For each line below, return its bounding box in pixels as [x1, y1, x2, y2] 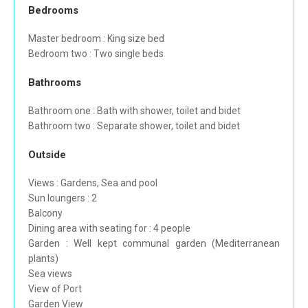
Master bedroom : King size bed [28, 33, 164, 45]
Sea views [28, 268, 72, 280]
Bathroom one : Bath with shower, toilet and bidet [28, 105, 241, 117]
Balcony [28, 208, 63, 219]
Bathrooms [28, 76, 81, 89]
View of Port [28, 283, 82, 295]
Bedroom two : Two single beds [28, 48, 164, 60]
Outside [28, 148, 66, 162]
